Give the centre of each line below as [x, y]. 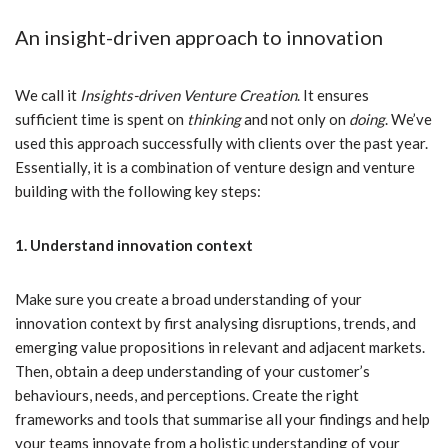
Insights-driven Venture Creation [188, 95]
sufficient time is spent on [101, 119]
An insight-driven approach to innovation [199, 37]
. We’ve [408, 119]
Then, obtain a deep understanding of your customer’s [192, 371]
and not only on [295, 119]
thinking [214, 119]
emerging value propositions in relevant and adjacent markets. [220, 347]
